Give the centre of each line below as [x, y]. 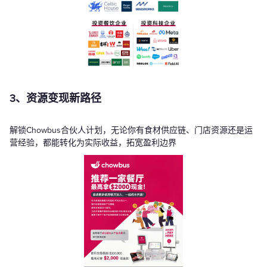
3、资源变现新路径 [55, 99]
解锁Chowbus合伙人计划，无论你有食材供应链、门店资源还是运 [131, 131]
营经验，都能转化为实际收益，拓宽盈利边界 [93, 143]
